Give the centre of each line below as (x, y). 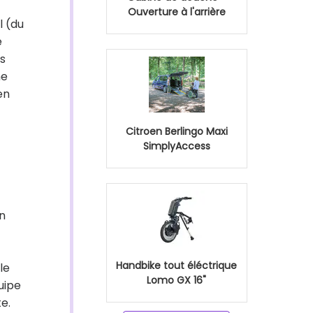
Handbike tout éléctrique (176, 265)
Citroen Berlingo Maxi (176, 131)
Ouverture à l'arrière (176, 12)
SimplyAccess (176, 146)
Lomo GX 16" (176, 280)
